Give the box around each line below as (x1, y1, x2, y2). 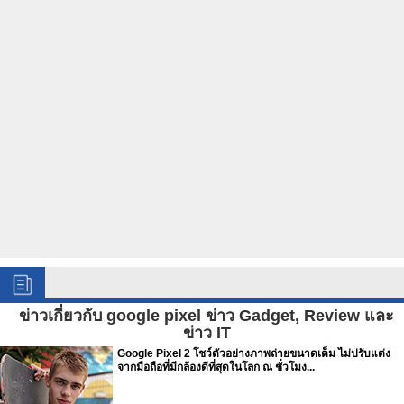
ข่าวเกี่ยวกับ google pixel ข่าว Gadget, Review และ (19, 307, 394, 325)
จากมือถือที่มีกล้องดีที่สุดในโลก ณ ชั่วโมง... (117, 361, 315, 373)
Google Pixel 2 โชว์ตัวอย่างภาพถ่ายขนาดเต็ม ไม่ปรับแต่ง (117, 347, 390, 360)
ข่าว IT (182, 324, 231, 342)
